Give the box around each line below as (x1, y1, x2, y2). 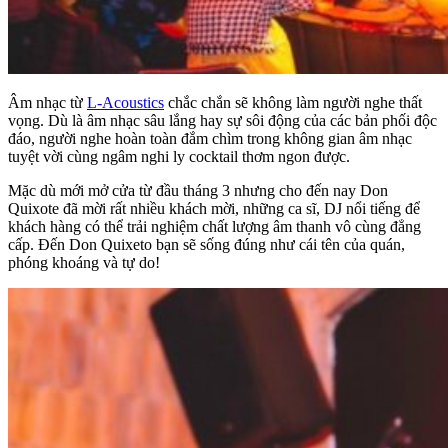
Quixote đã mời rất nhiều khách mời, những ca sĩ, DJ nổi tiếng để (8, 199, 420, 217)
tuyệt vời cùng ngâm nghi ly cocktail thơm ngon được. (8, 147, 350, 165)
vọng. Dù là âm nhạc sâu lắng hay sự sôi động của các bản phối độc (8, 111, 437, 129)
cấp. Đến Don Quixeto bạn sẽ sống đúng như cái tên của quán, (8, 235, 405, 253)
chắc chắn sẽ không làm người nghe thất (164, 93, 422, 111)
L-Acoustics (87, 93, 164, 111)
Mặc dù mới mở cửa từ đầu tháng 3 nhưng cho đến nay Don (8, 181, 388, 199)
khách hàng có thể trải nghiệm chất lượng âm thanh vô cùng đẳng (8, 217, 421, 235)
